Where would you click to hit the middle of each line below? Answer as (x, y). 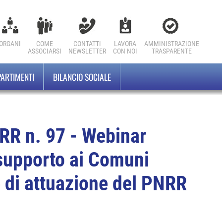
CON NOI (125, 51)
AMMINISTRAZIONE (172, 44)
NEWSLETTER (87, 51)
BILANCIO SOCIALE (82, 77)
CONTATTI (87, 44)
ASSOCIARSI (45, 51)
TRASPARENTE (172, 51)
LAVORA (125, 44)
